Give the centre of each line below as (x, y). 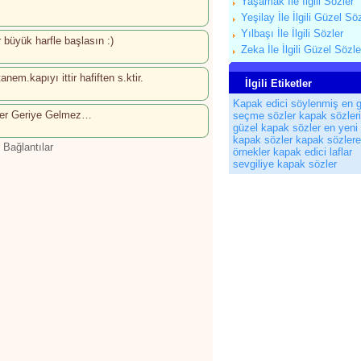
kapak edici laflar (313, 152)
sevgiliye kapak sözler (285, 164)
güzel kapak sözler (277, 128)
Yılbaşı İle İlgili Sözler (292, 33)
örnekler (251, 152)
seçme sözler (264, 116)
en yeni (341, 128)
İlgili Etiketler (278, 83)
